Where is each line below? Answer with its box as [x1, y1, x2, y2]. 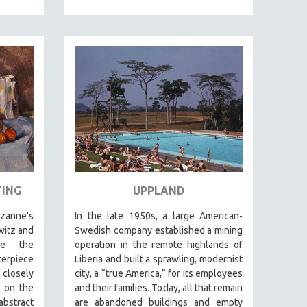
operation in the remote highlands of [75, 238, 243, 250]
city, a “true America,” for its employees [75, 267, 243, 279]
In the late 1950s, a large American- [75, 210, 243, 221]
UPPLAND [133, 184, 184, 197]
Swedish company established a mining [75, 224, 243, 236]
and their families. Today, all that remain [75, 282, 243, 293]
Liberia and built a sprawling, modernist [75, 253, 243, 265]
